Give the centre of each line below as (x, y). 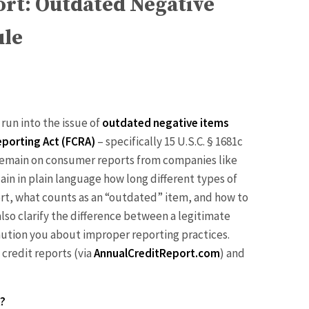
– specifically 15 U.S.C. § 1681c (169, 141)
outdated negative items (166, 122)
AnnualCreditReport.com (157, 253)
